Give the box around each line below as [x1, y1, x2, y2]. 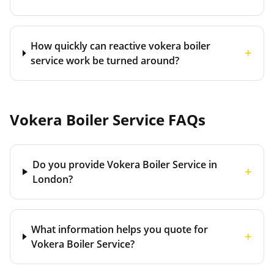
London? [32, 172, 73, 186]
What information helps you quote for [31, 223, 209, 236]
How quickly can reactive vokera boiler [31, 39, 211, 53]
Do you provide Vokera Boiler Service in [32, 158, 217, 171]
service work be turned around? [31, 54, 180, 67]
